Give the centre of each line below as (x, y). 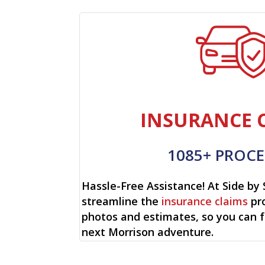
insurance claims (205, 201)
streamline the (122, 201)
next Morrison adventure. (148, 232)
